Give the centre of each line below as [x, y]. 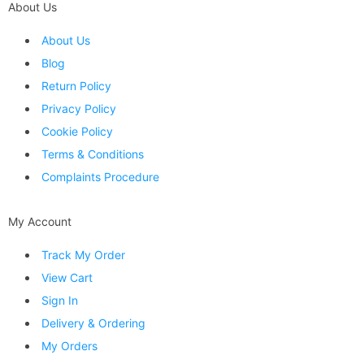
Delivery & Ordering [93, 323]
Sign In [60, 301]
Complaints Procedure [100, 177]
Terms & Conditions [93, 154]
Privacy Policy [79, 109]
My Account [40, 222]
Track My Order [83, 255]
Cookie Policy [77, 132]
